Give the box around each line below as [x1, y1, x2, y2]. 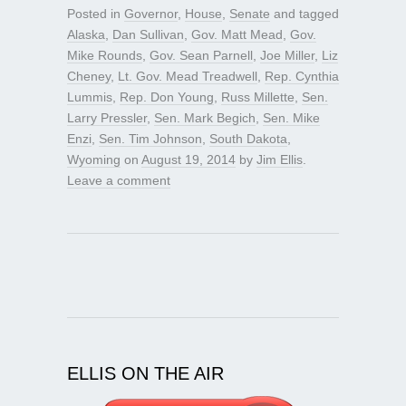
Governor [124, 5, 178, 21]
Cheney [67, 68, 111, 83]
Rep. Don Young [120, 89, 214, 104]
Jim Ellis [256, 151, 303, 167]
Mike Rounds [67, 47, 142, 63]
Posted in [67, 5, 124, 21]
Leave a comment [67, 172, 170, 188]
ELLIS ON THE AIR [67, 362, 224, 383]
